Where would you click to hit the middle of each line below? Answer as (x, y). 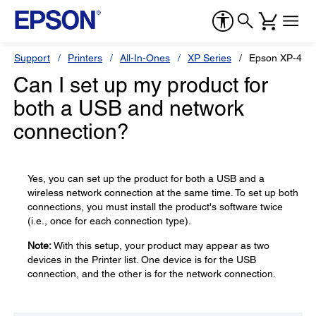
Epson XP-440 (281, 58)
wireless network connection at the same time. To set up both (163, 193)
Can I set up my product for (141, 85)
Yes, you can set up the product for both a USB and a (146, 178)
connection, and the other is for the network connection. (152, 274)
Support (32, 58)
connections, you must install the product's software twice (155, 207)
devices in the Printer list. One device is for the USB (142, 260)
